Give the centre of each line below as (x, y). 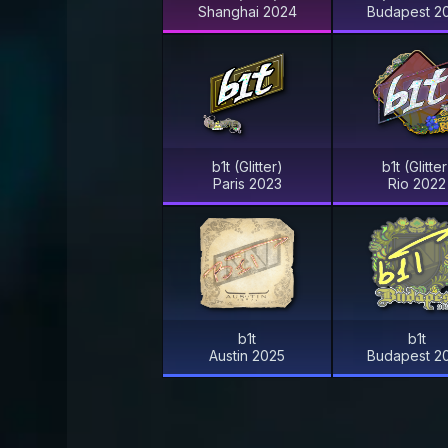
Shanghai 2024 (247, 11)
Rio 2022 (417, 183)
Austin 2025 (247, 356)
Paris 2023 (247, 183)
